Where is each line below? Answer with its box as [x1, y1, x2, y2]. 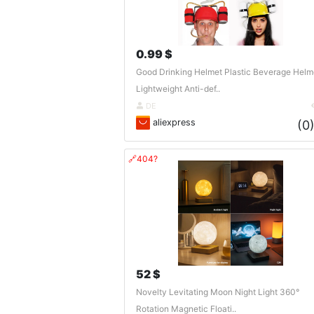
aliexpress [149, 116, 196, 128]
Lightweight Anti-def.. [135, 83, 220, 94]
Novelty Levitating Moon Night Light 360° [135, 287, 299, 298]
